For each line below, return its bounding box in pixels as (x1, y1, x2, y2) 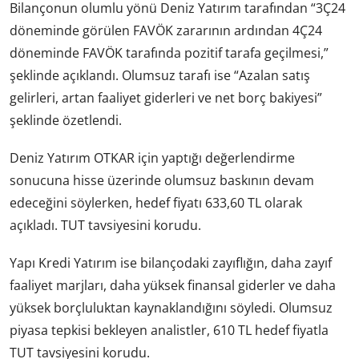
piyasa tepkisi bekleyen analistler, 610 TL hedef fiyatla (10, 321, 329, 340)
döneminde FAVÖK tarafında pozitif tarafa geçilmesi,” (10, 44, 329, 63)
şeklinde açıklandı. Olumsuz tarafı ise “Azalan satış (10, 67, 310, 85)
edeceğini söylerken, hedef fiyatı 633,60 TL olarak (10, 194, 302, 212)
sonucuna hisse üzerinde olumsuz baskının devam (10, 171, 314, 190)
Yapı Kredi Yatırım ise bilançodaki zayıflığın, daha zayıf (10, 254, 332, 272)
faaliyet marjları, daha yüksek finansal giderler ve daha (10, 276, 336, 295)
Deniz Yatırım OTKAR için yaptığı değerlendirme (10, 149, 295, 167)
